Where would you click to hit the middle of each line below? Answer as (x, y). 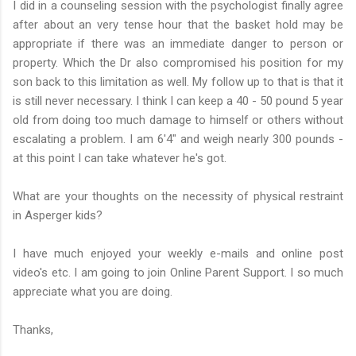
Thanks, (33, 329)
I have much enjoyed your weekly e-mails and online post (178, 253)
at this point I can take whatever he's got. (120, 158)
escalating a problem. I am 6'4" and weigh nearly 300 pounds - (178, 139)
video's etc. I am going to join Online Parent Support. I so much (178, 272)
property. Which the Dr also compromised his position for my (178, 62)
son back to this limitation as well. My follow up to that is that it (178, 81)
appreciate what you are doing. (93, 291)
